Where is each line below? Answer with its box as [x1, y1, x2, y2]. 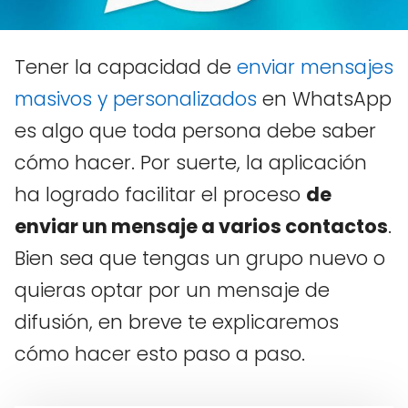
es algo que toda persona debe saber [15, 117, 376, 145]
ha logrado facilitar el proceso [15, 181, 306, 209]
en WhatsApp [257, 86, 392, 113]
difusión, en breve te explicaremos [15, 309, 339, 336]
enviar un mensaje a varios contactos [15, 213, 388, 240]
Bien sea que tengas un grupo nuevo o [15, 245, 385, 272]
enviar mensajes [237, 54, 393, 81]
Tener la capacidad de [15, 54, 237, 81]
